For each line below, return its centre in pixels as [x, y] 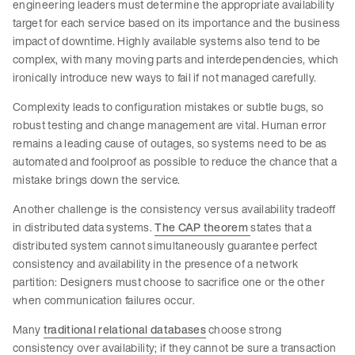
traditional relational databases [124, 330]
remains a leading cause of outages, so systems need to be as [170, 143]
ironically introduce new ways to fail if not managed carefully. [166, 78]
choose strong [244, 330]
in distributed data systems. [84, 227]
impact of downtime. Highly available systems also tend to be [167, 41]
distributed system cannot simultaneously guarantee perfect [165, 246]
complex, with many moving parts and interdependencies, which [176, 59]
